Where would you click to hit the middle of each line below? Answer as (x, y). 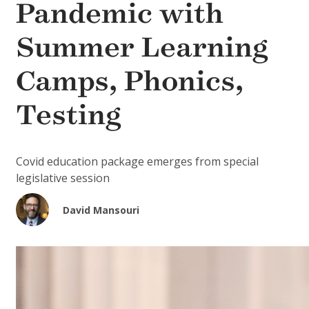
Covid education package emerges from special (137, 162)
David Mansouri (101, 210)
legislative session (63, 178)
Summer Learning (142, 48)
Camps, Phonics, (130, 81)
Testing (69, 115)
